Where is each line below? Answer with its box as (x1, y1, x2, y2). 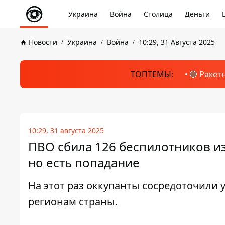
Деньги (185, 9, 210, 19)
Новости (29, 37, 57, 47)
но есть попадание (28, 154, 140, 171)
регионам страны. (28, 195, 118, 208)
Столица (144, 9, 173, 19)
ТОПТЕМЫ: (130, 69, 173, 80)
